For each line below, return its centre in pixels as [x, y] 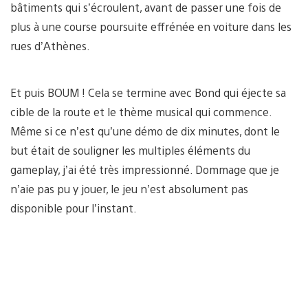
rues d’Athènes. [50, 45]
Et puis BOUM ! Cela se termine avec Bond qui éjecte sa [148, 92]
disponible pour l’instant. [74, 208]
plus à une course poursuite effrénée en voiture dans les [151, 26]
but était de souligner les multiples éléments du [130, 150]
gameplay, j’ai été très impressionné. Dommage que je [145, 169]
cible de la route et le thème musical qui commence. [141, 111]
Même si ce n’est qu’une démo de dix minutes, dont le [145, 131]
